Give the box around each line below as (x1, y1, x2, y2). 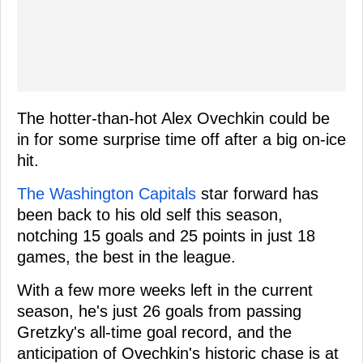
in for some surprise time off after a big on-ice (17, 130, 346, 148)
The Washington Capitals (17, 184, 196, 203)
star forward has (196, 184, 318, 203)
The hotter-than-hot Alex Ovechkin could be (17, 109, 330, 127)
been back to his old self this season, (17, 205, 283, 224)
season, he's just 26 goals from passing (17, 301, 301, 320)
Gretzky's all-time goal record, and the (17, 322, 292, 341)
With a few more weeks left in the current (17, 280, 313, 299)
